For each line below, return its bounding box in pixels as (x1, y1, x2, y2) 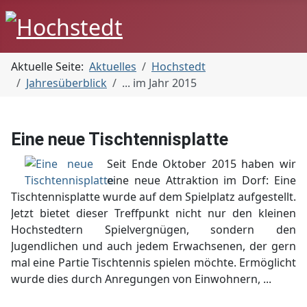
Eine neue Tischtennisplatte (11, 130, 228, 150)
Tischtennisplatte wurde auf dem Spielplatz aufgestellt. (11, 189, 296, 205)
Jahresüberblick (26, 75, 107, 91)
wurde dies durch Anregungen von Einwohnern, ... (11, 271, 271, 287)
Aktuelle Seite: (11, 59, 89, 75)
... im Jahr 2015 (122, 75, 197, 91)
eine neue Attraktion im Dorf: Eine (107, 173, 296, 188)
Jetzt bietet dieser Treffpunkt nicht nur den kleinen (11, 206, 296, 221)
